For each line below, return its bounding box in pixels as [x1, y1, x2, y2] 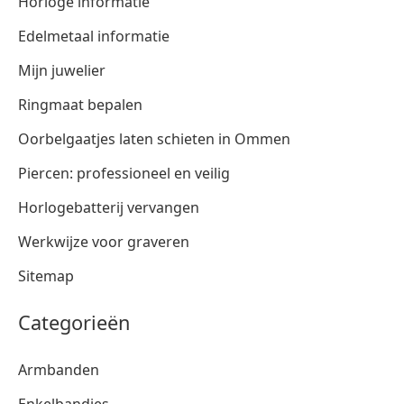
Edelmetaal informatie [18, 25, 170, 46]
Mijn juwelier [18, 60, 106, 80]
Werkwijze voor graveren [18, 231, 189, 252]
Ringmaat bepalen [18, 94, 142, 115]
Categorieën [18, 308, 130, 335]
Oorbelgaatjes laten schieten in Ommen [18, 128, 290, 149]
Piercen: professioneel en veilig [18, 162, 230, 183]
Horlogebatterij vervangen [18, 197, 199, 217]
